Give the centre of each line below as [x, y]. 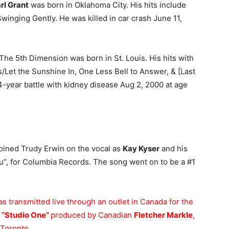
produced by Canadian [92, 215]
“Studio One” [26, 215]
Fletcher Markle [163, 215]
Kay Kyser [141, 148]
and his [174, 148]
